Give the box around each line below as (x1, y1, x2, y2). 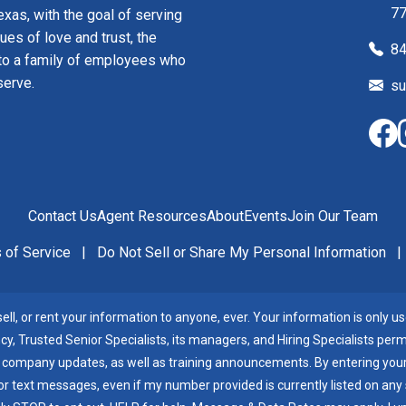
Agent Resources (97, 208, 207, 225)
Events (244, 208, 287, 225)
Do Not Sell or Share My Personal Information (97, 244, 390, 261)
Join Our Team (287, 208, 378, 225)
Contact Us (28, 208, 97, 225)
